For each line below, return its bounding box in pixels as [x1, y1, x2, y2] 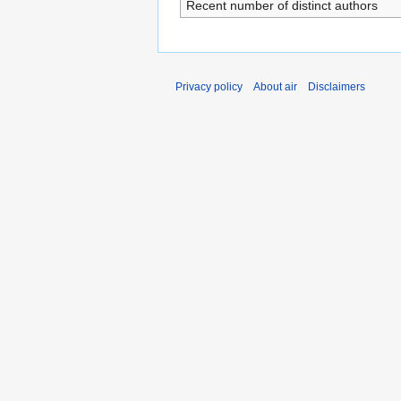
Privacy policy [175, 81, 243, 93]
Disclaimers [308, 81, 365, 93]
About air [253, 81, 297, 93]
